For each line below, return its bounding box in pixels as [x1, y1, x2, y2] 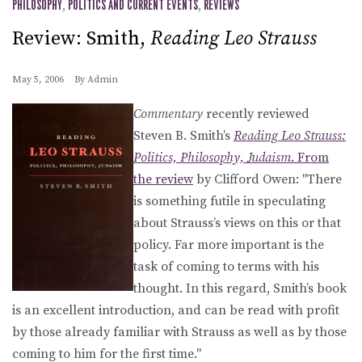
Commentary [133, 105, 203, 122]
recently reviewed [203, 105, 309, 122]
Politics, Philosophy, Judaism [133, 149, 291, 166]
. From [291, 149, 329, 166]
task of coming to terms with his [133, 258, 319, 275]
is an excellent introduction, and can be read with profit [12, 301, 339, 318]
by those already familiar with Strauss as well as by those [12, 323, 347, 340]
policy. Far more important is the [133, 236, 324, 253]
